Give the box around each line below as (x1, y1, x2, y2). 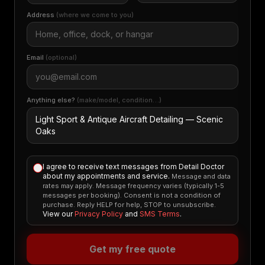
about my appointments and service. (43, 172, 170, 180)
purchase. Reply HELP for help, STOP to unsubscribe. (43, 201, 216, 209)
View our (43, 209, 73, 218)
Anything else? (27, 96, 77, 104)
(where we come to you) (56, 11, 134, 19)
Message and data (172, 172, 231, 180)
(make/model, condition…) (77, 96, 161, 104)
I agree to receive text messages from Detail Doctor (43, 162, 224, 171)
